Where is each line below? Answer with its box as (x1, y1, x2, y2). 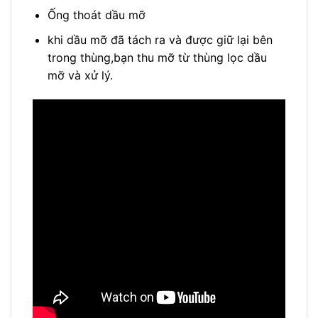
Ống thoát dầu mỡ (47, 8, 146, 23)
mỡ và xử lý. (47, 68, 113, 83)
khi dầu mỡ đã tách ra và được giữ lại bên (47, 33, 273, 48)
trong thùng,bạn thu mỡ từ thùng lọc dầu (47, 50, 267, 65)
